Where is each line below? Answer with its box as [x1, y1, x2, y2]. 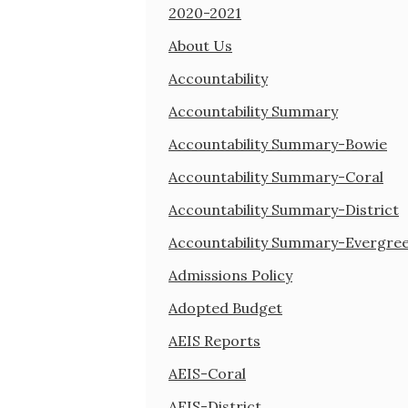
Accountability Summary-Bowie [168, 134, 387, 153]
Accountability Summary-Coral [168, 167, 383, 186]
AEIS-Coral [168, 363, 246, 382]
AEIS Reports [168, 331, 260, 350]
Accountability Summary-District [168, 199, 399, 219]
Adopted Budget [168, 298, 282, 317]
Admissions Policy [168, 265, 292, 284]
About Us [168, 36, 232, 55]
